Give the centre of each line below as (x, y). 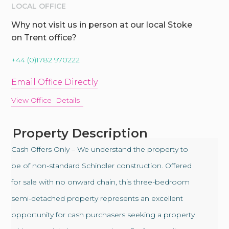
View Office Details (46, 100)
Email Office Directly (55, 82)
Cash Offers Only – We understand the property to (100, 150)
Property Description (81, 133)
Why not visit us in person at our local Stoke (102, 25)
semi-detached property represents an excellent (97, 199)
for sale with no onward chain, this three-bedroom (101, 182)
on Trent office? (44, 38)
